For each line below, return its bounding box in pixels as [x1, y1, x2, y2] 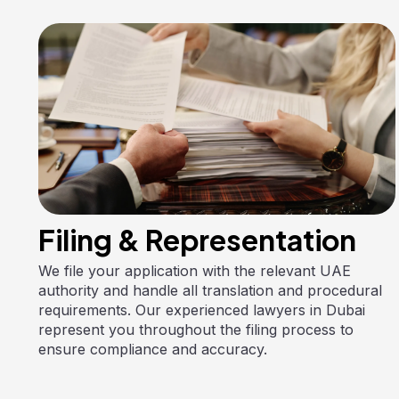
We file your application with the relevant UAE [37, 261, 351, 280]
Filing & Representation [37, 221, 356, 257]
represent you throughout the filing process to [37, 320, 354, 338]
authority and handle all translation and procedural [37, 281, 382, 299]
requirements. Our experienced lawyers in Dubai [37, 300, 365, 319]
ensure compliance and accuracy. [37, 339, 267, 358]
